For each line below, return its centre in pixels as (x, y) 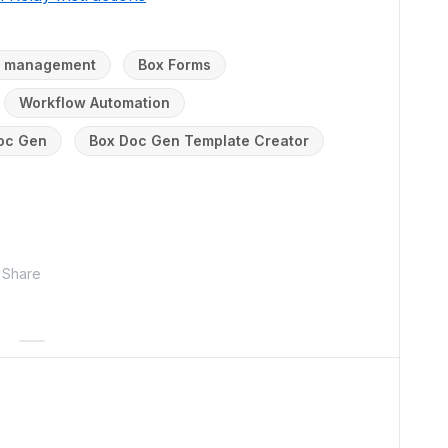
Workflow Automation (94, 102)
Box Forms (174, 64)
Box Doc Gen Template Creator (199, 140)
